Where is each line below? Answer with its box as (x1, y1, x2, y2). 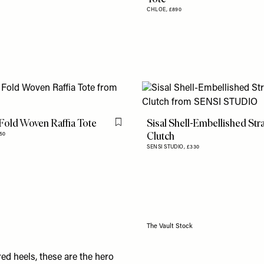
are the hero (62, 253, 114, 263)
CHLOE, (147, 6, 169, 12)
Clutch (147, 129, 175, 143)
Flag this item (120, 123, 163, 131)
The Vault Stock (147, 223, 193, 230)
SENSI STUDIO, (147, 144, 187, 150)
